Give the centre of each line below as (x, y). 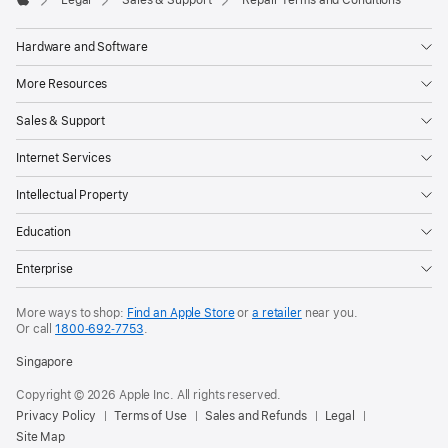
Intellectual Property (72, 195)
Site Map (41, 437)
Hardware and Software (82, 47)
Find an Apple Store (180, 313)
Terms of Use (150, 416)
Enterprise (44, 269)
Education (43, 232)
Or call (36, 329)
